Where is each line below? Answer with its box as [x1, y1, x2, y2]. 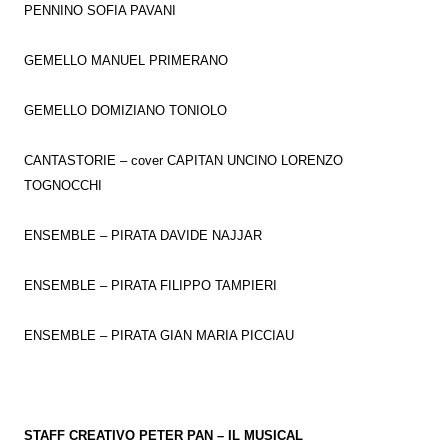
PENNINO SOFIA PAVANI [24, 3, 176, 18]
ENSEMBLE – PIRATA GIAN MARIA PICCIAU [24, 328, 294, 343]
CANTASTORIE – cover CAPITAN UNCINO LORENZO [24, 153, 343, 168]
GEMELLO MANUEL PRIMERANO [24, 53, 228, 68]
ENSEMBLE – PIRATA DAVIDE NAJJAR [24, 228, 262, 243]
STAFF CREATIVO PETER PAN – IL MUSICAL [24, 428, 303, 443]
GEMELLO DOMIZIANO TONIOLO [24, 103, 227, 118]
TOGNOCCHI [24, 178, 102, 193]
